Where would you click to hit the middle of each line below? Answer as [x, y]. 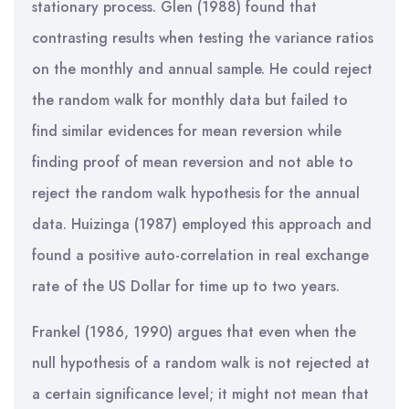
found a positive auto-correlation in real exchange [200, 255]
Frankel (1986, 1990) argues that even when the [194, 332]
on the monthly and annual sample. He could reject [202, 69]
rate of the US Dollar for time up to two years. [186, 286]
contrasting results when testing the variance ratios [203, 38]
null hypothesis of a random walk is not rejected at [201, 363]
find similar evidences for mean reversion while [187, 131]
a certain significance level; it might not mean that [200, 394]
